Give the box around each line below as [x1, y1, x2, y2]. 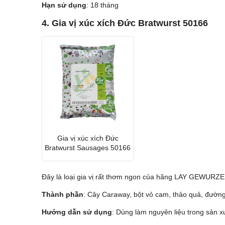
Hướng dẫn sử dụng [41, 208, 112, 216]
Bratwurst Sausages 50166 [45, 143, 131, 152]
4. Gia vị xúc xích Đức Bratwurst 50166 [41, 18, 208, 29]
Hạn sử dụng [41, 1, 86, 10]
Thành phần [41, 190, 83, 199]
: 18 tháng [86, 1, 119, 10]
